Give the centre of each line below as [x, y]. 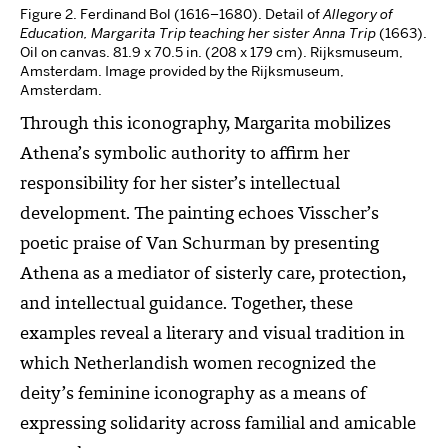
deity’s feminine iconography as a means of [193, 394]
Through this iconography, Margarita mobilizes [205, 124]
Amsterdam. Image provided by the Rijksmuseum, [182, 70]
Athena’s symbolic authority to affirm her [185, 154]
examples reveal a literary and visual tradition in [212, 334]
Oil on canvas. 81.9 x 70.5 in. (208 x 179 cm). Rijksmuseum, [211, 51]
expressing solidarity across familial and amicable [218, 424]
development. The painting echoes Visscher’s [199, 214]
